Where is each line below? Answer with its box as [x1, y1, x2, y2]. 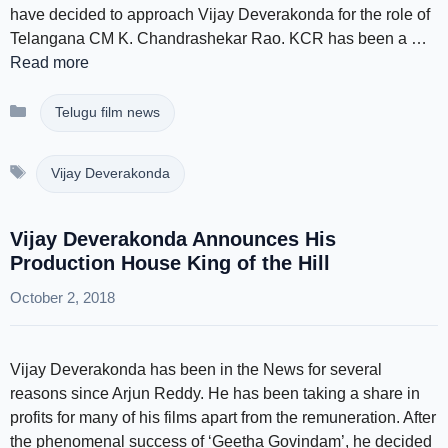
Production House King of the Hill [10, 252, 330, 274]
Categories [34, 96, 113, 113]
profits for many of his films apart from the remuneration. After [10, 409, 436, 426]
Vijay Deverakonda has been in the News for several [10, 361, 382, 378]
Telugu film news [54, 105, 160, 120]
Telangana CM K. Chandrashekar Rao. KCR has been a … [10, 30, 427, 47]
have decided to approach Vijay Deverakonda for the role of [10, 6, 430, 23]
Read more [10, 54, 89, 71]
